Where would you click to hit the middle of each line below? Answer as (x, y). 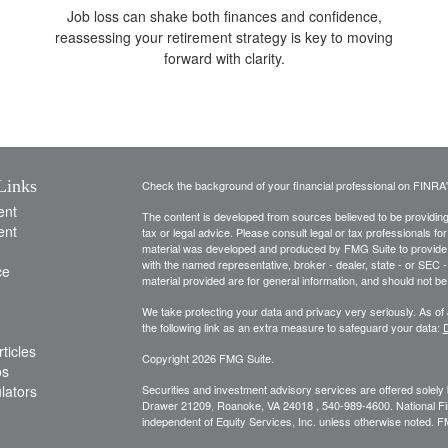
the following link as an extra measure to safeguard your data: (292, 326)
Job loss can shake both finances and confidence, (224, 15)
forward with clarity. (224, 57)
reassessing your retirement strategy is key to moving (224, 36)
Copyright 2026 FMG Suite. (207, 357)
